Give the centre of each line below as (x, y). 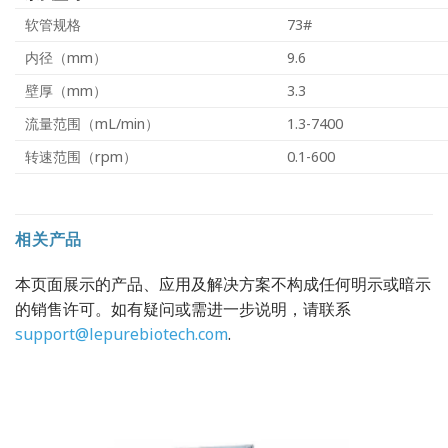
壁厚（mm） (66, 91)
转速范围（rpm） (81, 157)
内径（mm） (66, 58)
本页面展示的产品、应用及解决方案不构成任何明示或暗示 (223, 284)
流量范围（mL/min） (92, 124)
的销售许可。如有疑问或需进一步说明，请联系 (183, 309)
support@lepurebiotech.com (121, 334)
